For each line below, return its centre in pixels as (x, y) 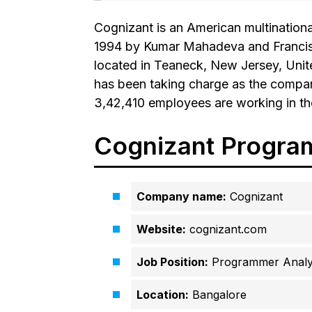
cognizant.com (226, 229)
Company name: (181, 197)
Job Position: (172, 262)
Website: (161, 229)
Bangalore (217, 295)
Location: (162, 295)
